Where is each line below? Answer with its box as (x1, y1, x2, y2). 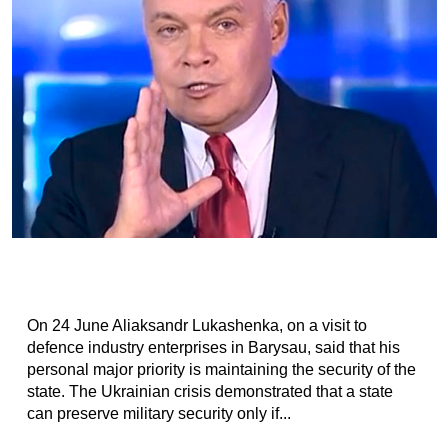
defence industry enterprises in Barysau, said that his (26, 339, 400, 356)
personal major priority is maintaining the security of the (26, 361, 416, 378)
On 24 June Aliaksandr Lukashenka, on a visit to (26, 317, 367, 334)
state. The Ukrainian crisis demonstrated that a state (26, 383, 393, 400)
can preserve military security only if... (26, 405, 291, 422)
